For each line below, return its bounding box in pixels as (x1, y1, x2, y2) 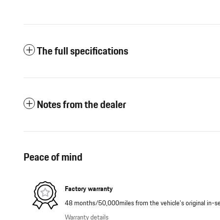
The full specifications (37, 44, 128, 59)
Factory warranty (65, 184, 113, 194)
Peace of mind (24, 150, 82, 165)
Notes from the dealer (37, 97, 126, 113)
